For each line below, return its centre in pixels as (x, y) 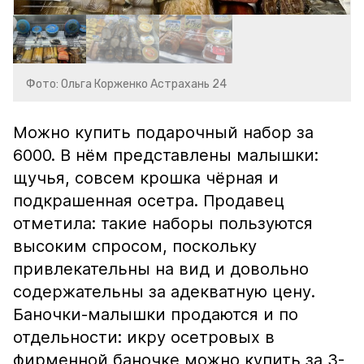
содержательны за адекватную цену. (164, 292)
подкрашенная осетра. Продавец (149, 201)
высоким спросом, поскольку (135, 246)
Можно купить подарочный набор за (163, 132)
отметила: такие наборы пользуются (163, 223)
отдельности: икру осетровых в (144, 337)
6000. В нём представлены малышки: (166, 155)
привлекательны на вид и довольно (161, 269)
